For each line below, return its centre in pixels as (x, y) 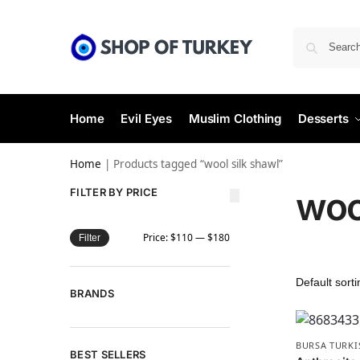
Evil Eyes (147, 119)
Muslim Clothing (235, 119)
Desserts (323, 119)
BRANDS (92, 293)
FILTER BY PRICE (114, 192)
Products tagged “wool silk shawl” (198, 164)
